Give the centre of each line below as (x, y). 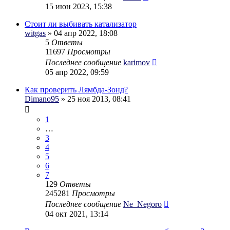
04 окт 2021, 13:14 (77, 214)
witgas (35, 33)
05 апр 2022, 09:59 (77, 72)
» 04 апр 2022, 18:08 (82, 33)
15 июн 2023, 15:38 (79, 6)
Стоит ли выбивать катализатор (81, 24)
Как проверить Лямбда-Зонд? (76, 89)
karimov (137, 62)
